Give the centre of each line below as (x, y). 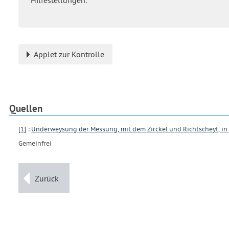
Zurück (47, 178)
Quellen (26, 108)
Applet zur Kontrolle (69, 54)
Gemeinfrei (35, 144)
